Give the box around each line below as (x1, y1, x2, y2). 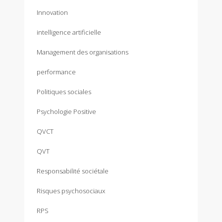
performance (37, 67, 76, 76)
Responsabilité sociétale (37, 166, 109, 175)
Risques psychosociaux (37, 186, 105, 195)
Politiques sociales (37, 87, 91, 96)
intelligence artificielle (37, 28, 101, 37)
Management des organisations (37, 48, 128, 56)
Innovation (37, 8, 68, 17)
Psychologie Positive (37, 107, 96, 116)
